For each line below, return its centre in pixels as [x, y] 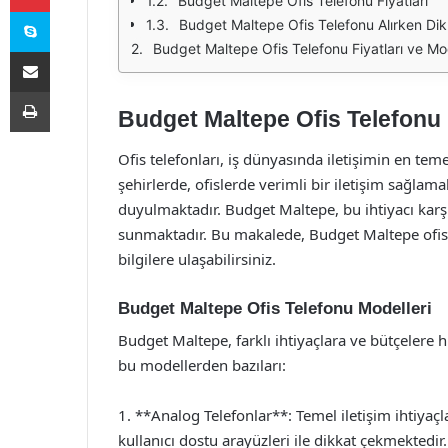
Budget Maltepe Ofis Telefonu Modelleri [275, 308]
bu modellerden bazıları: [202, 365]
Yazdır [68, 91]
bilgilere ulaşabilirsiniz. [197, 258]
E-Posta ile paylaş [68, 51]
